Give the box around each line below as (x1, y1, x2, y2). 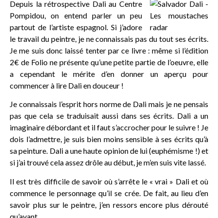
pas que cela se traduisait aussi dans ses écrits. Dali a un (10, 111, 208, 121)
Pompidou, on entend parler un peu (10, 10, 142, 20)
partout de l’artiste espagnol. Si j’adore (10, 22, 142, 32)
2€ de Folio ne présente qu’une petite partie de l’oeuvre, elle (10, 57, 208, 67)
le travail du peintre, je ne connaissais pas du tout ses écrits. (10, 34, 208, 43)
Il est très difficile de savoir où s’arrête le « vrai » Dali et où (10, 176, 208, 186)
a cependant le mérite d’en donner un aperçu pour (10, 69, 208, 78)
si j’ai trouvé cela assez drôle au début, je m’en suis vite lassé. (10, 158, 206, 167)
